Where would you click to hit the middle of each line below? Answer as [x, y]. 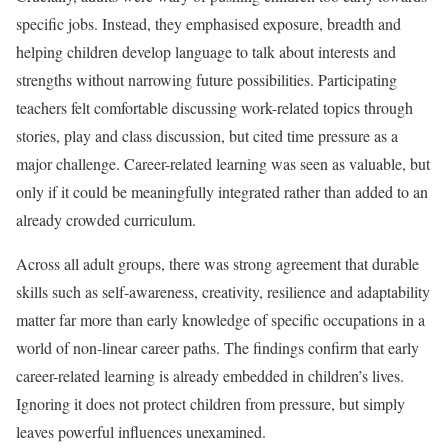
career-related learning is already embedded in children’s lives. [210, 375]
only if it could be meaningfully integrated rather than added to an [222, 191]
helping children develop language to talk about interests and [206, 51]
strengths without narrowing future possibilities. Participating [206, 79]
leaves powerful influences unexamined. [141, 431]
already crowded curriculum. [106, 219]
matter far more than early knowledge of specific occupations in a [220, 319]
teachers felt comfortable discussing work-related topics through [214, 107]
